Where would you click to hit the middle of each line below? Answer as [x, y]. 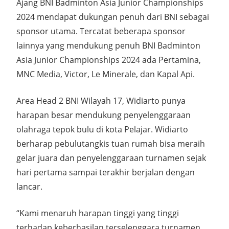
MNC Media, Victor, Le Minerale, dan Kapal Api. [106, 74]
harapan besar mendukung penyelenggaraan [104, 115]
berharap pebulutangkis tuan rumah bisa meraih [111, 143]
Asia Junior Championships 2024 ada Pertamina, [109, 60]
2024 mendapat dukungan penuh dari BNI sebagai [113, 17]
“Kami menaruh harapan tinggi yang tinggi [98, 213]
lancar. [29, 186]
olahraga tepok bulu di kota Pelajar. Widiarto [102, 129]
